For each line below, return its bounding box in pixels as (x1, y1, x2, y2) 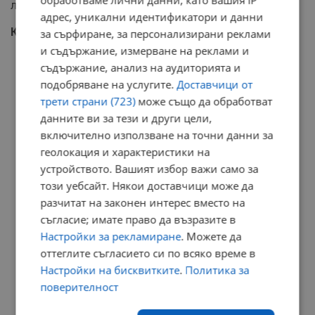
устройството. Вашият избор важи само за (40, 161, 259, 176)
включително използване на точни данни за (40, 127, 274, 142)
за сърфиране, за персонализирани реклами (40, 26, 271, 41)
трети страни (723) (40, 94, 136, 108)
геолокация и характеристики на (40, 144, 210, 159)
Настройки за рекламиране (40, 229, 181, 243)
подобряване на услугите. (40, 77, 177, 91)
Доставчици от (176, 77, 253, 91)
